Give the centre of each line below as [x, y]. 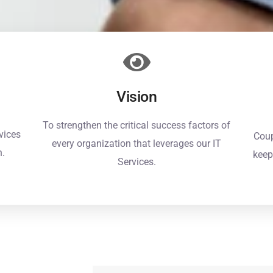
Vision [136, 97]
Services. [136, 162]
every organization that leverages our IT [136, 144]
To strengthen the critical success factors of [136, 125]
